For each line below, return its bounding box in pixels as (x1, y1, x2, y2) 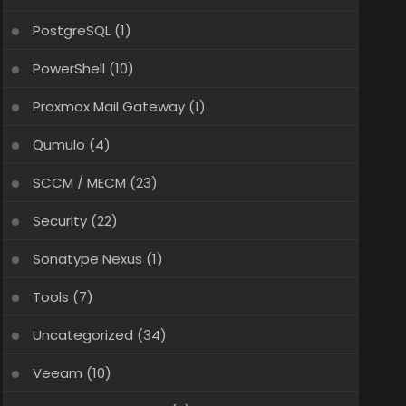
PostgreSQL (32, 21, 111, 40)
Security (32, 211, 87, 230)
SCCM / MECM (32, 173, 126, 192)
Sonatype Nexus (32, 249, 142, 268)
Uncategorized (32, 325, 133, 344)
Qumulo (32, 135, 85, 154)
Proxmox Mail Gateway (32, 97, 185, 116)
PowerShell (32, 59, 105, 78)
